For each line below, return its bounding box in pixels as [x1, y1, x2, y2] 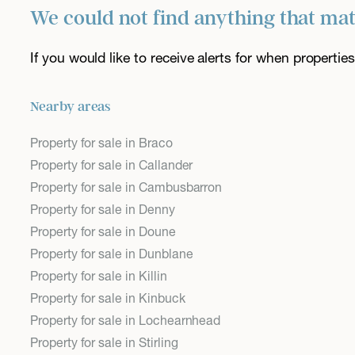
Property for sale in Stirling [30, 335, 178, 351]
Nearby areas [30, 99, 111, 115]
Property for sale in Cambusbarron [30, 180, 223, 196]
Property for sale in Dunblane [30, 246, 193, 262]
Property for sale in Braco [30, 136, 173, 151]
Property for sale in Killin [30, 269, 167, 284]
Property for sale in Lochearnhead [30, 313, 221, 329]
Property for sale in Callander [30, 158, 193, 174]
